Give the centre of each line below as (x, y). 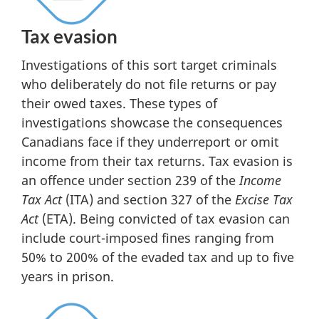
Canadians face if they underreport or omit (150, 142)
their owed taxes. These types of (119, 104)
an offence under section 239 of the (130, 181)
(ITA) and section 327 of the (148, 200)
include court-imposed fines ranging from (148, 238)
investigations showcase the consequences (152, 123)
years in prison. (68, 277)
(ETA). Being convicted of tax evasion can (164, 219)
